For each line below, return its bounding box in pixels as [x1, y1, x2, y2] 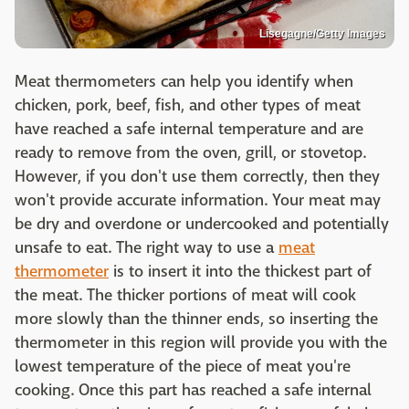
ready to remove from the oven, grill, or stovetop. [15, 142, 366, 163]
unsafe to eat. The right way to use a [15, 236, 278, 258]
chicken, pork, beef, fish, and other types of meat [15, 94, 361, 116]
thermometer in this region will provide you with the [15, 331, 387, 353]
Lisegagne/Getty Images [259, 26, 385, 40]
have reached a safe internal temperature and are [15, 118, 363, 140]
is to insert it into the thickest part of [109, 260, 372, 282]
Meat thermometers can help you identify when [15, 70, 353, 92]
